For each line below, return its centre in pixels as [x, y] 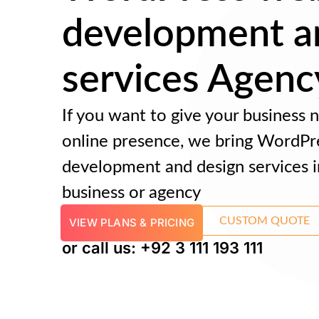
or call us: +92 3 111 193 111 [162, 248]
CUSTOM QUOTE [265, 221]
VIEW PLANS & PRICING [132, 223]
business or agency [131, 193]
